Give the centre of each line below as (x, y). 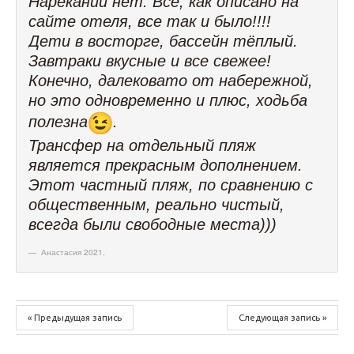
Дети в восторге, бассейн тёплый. (163, 41)
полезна (58, 121)
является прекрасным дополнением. (166, 165)
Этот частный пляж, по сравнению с (171, 185)
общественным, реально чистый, (156, 204)
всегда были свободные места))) (153, 224)
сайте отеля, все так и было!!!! (150, 21)
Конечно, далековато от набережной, (171, 80)
